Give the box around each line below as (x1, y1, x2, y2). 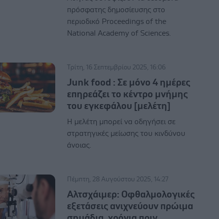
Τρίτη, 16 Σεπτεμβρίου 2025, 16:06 (67, 64, 166, 71)
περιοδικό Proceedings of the (67, 17, 167, 25)
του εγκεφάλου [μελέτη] (67, 101, 171, 111)
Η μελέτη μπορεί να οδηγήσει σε (67, 117, 176, 126)
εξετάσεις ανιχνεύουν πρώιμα (67, 201, 194, 211)
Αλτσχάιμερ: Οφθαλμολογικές (67, 189, 195, 199)
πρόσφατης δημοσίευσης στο (67, 5, 166, 14)
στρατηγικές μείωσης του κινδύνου (67, 129, 186, 137)
